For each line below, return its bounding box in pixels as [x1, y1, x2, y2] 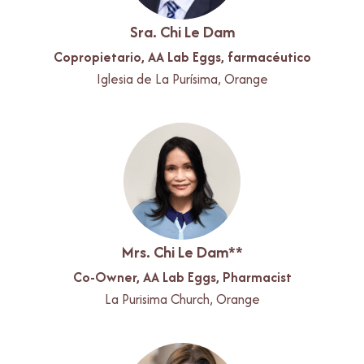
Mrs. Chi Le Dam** [121, 240, 243, 263]
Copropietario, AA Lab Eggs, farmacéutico [53, 46, 311, 67]
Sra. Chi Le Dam [129, 19, 235, 43]
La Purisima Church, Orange [104, 288, 260, 309]
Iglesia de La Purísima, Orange [96, 68, 268, 89]
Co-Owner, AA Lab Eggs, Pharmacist [72, 266, 292, 287]
